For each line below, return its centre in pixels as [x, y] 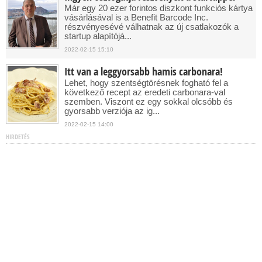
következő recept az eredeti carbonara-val [145, 92]
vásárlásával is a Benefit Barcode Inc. [136, 17]
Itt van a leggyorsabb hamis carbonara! [144, 72]
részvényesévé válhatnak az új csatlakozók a [151, 27]
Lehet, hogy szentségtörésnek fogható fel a [146, 83]
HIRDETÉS [18, 137]
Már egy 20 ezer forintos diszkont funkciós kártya [158, 8]
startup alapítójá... [98, 36]
